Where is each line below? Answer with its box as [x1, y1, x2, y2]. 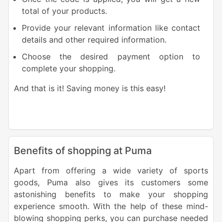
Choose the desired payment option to [21, 52, 201, 62]
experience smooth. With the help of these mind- [13, 201, 209, 212]
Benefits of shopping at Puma [13, 145, 152, 157]
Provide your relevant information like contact [21, 23, 201, 33]
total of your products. [21, 6, 107, 16]
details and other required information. [21, 35, 166, 45]
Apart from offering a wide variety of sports [13, 166, 209, 176]
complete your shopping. [21, 63, 115, 74]
